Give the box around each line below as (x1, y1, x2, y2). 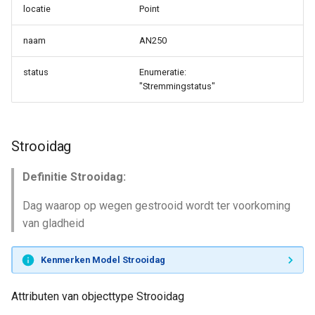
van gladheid (22, 217, 84, 230)
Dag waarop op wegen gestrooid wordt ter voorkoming (22, 199, 290, 212)
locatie (23, 4, 51, 14)
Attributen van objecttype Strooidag (11, 290, 184, 303)
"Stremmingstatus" (139, 81, 215, 91)
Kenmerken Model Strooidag (40, 254, 165, 265)
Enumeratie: (139, 67, 186, 77)
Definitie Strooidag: (22, 170, 126, 184)
